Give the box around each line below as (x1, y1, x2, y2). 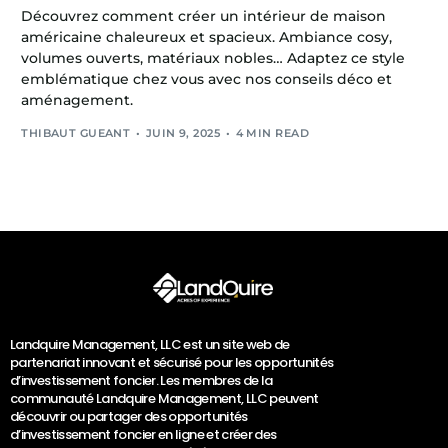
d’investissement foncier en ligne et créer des (10, 425, 277, 445)
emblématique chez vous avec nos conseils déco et (21, 70, 393, 89)
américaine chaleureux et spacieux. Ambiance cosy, (21, 28, 393, 47)
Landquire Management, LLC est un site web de (10, 335, 290, 355)
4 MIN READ (235, 125, 309, 140)
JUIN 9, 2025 (145, 125, 221, 140)
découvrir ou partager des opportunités (10, 407, 248, 427)
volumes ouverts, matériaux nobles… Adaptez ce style (21, 49, 406, 68)
